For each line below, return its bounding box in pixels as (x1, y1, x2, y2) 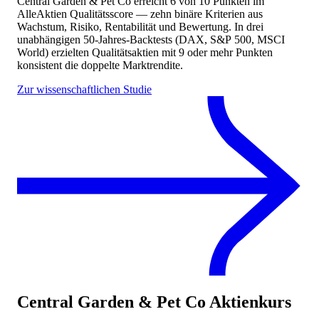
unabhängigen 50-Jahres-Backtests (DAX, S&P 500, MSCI (17, 33, 285, 46)
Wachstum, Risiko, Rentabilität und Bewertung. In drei (17, 21, 263, 33)
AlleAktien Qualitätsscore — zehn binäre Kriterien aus (17, 8, 263, 21)
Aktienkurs (206, 292, 291, 311)
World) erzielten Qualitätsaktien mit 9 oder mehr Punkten (17, 46, 273, 59)
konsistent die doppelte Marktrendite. (17, 59, 183, 72)
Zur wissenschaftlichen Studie (17, 83, 152, 96)
